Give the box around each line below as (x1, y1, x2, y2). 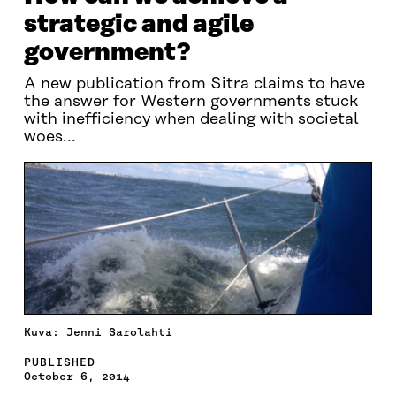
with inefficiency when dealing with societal (23, 110, 359, 128)
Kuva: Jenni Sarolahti (23, 324, 172, 339)
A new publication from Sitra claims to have (23, 75, 365, 93)
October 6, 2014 (23, 369, 130, 383)
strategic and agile (23, 11, 254, 38)
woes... (23, 128, 76, 146)
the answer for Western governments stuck (23, 93, 358, 110)
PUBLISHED (23, 354, 95, 369)
